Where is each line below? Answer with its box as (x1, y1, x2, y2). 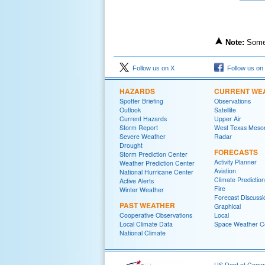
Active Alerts (119, 176, 154, 185)
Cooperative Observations (119, 211, 192, 219)
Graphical (214, 202, 241, 211)
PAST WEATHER (119, 200, 175, 211)
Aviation (214, 166, 236, 175)
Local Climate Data (119, 219, 173, 228)
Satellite (214, 105, 236, 114)
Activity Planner (214, 157, 257, 166)
